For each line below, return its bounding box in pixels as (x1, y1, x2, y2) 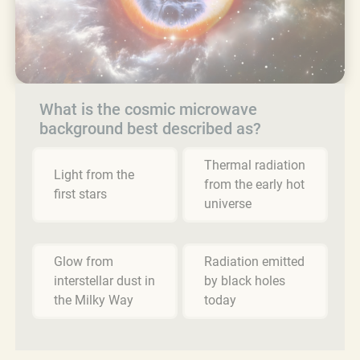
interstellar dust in (54, 272, 155, 288)
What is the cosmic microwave (39, 99, 257, 119)
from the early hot (204, 176, 305, 192)
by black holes (204, 272, 285, 288)
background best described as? (39, 118, 261, 138)
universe (204, 195, 252, 211)
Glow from (54, 253, 113, 269)
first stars (54, 186, 107, 202)
